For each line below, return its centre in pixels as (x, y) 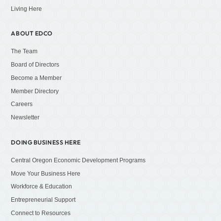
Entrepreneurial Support (43, 200)
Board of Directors (35, 64)
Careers (22, 104)
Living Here (27, 9)
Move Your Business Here (46, 173)
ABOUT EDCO (32, 34)
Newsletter (25, 118)
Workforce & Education (42, 187)
